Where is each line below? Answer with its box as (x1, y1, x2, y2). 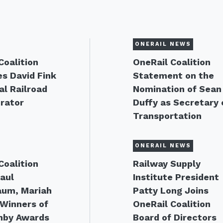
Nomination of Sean (133, 84, 222, 94)
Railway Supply (133, 158, 201, 169)
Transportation (133, 111, 202, 121)
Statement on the (133, 70, 215, 81)
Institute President (133, 172, 220, 182)
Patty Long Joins (133, 185, 209, 196)
